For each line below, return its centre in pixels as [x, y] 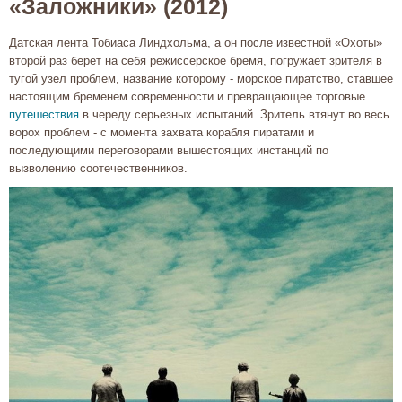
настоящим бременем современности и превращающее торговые [187, 96]
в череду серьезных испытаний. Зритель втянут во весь [234, 114]
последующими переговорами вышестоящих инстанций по [169, 150]
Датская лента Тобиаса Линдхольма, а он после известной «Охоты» [196, 42]
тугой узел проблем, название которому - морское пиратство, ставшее [201, 78]
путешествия [44, 114]
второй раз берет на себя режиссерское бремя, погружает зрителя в [196, 60]
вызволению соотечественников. [98, 168]
